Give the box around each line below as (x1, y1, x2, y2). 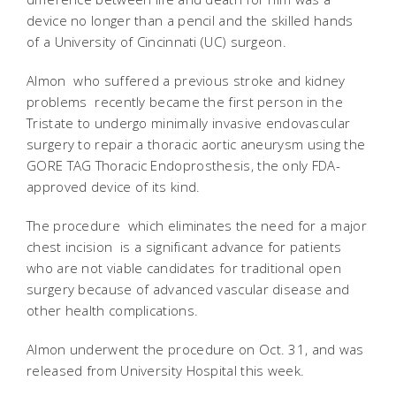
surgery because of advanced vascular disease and (27, 280, 350, 298)
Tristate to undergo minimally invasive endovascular (27, 114, 351, 132)
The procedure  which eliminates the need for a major (27, 217, 367, 234)
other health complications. (27, 301, 199, 319)
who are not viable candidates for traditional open (27, 259, 341, 277)
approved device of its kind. (27, 178, 201, 195)
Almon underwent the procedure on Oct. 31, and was (27, 340, 364, 358)
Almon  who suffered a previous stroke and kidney (27, 72, 346, 89)
